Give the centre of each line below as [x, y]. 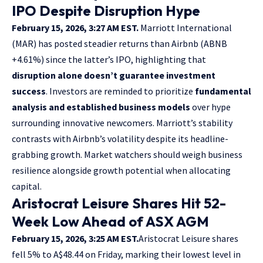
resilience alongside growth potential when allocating [121, 170]
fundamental [223, 91]
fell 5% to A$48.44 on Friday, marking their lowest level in [126, 254]
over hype [210, 107]
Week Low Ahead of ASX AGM [110, 221]
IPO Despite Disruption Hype [106, 10]
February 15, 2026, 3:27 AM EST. [75, 27]
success [29, 91]
